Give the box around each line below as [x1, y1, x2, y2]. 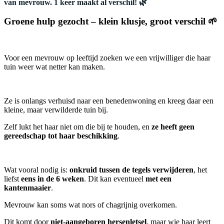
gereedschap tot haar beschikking [4, 131, 117, 140]
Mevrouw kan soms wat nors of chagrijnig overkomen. [4, 200, 177, 209]
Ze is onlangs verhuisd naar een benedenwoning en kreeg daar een [4, 96, 213, 105]
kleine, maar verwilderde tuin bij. [4, 105, 108, 114]
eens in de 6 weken [21, 174, 84, 183]
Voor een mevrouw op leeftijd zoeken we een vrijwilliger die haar [4, 53, 210, 62]
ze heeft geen [151, 122, 194, 131]
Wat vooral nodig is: [4, 165, 69, 174]
